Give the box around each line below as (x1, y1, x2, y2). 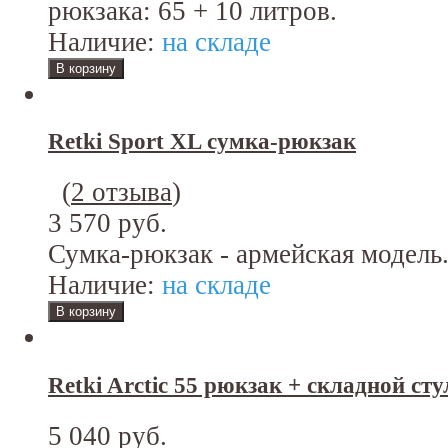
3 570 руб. (48, 208, 167, 239)
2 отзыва (71, 177, 172, 208)
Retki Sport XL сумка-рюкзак (48, 129, 356, 155)
